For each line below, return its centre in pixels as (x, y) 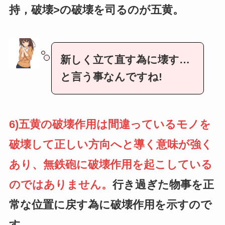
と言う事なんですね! (111, 77)
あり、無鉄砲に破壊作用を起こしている (110, 165)
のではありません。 (61, 185)
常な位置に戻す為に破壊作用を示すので (110, 205)
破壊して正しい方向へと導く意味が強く (110, 145)
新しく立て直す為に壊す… (125, 60)
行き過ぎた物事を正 (163, 185)
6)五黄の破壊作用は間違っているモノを (110, 125)
